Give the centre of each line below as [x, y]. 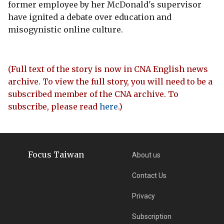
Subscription [152, 216]
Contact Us [149, 175]
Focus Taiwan [56, 154]
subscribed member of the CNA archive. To [93, 94]
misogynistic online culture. [65, 29]
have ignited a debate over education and [90, 17]
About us [146, 155]
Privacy [144, 196]
